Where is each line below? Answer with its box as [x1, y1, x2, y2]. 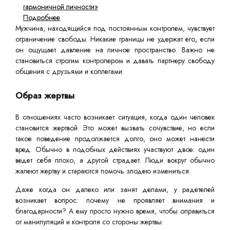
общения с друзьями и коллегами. [15, 66, 124, 77]
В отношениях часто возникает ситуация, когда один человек [15, 112, 215, 123]
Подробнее [23, 12, 60, 23]
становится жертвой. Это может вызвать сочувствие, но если [15, 123, 215, 133]
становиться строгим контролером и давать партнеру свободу [15, 55, 215, 66]
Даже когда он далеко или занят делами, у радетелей [15, 184, 215, 195]
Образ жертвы [15, 89, 74, 102]
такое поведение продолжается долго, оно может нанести [15, 133, 215, 144]
